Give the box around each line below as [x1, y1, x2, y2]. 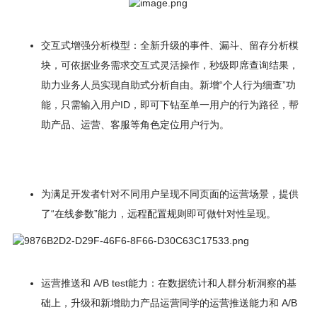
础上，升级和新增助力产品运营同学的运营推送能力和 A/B [40, 297, 297, 309]
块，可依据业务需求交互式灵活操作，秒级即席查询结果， [40, 59, 299, 71]
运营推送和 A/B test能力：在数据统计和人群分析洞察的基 [40, 277, 296, 289]
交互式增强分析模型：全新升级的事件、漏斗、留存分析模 [40, 40, 299, 51]
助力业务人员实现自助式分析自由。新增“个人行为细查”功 [40, 79, 296, 91]
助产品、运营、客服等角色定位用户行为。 [40, 119, 229, 130]
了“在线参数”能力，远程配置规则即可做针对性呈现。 [40, 208, 276, 219]
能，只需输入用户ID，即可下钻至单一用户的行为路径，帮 [40, 99, 299, 110]
